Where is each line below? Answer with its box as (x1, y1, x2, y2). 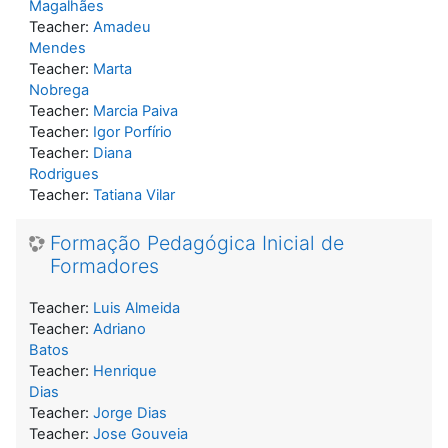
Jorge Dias (93, 403, 167, 422)
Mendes (29, 38, 86, 57)
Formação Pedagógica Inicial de (50, 230, 344, 255)
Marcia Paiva (93, 101, 178, 120)
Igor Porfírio (93, 122, 172, 141)
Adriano (93, 319, 146, 338)
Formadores (50, 253, 159, 278)
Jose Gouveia (93, 424, 188, 443)
